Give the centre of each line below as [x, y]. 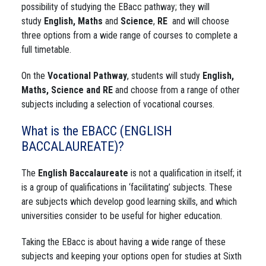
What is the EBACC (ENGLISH [97, 131]
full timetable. [46, 50]
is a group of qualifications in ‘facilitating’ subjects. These [127, 187]
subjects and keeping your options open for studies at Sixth [132, 256]
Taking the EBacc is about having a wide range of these [123, 242]
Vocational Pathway [87, 76]
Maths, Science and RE [67, 90]
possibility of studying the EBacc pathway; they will [115, 7]
